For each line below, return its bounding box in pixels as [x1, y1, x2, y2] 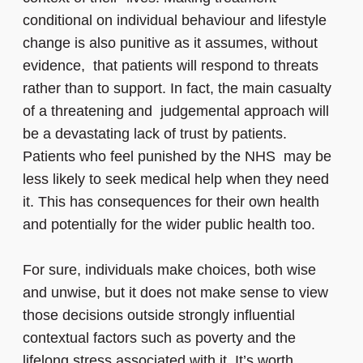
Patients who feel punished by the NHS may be [23, 148, 331, 165]
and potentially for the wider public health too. [23, 216, 315, 233]
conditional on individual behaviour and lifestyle [23, 12, 327, 29]
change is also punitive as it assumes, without [23, 35, 318, 52]
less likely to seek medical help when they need [23, 171, 329, 188]
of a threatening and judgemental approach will [23, 103, 329, 120]
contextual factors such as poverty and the [23, 330, 296, 347]
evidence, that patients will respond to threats [23, 58, 318, 75]
